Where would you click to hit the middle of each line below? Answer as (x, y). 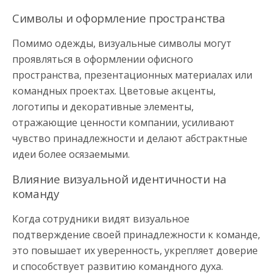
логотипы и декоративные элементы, (103, 106)
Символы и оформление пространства (119, 18)
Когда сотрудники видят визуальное (101, 218)
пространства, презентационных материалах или (132, 75)
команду (36, 193)
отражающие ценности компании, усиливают (123, 122)
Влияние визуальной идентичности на (119, 179)
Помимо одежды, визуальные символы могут (122, 43)
